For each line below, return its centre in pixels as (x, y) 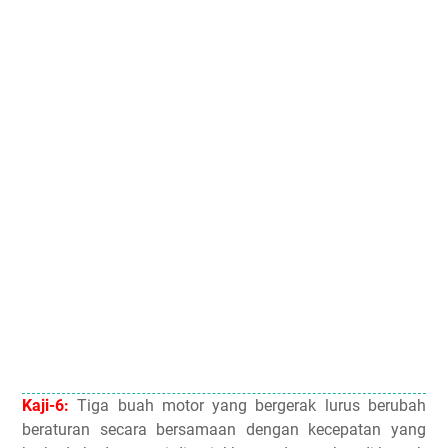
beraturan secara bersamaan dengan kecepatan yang (224, 429)
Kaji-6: (45, 405)
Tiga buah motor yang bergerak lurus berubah (247, 405)
